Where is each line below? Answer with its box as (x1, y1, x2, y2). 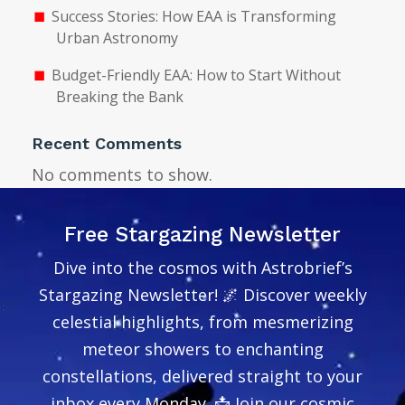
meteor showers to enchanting (81, 338, 324, 361)
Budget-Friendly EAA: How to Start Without (51, 65, 341, 86)
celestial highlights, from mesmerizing (52, 311, 353, 334)
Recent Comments (32, 134, 182, 154)
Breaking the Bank (56, 87, 184, 108)
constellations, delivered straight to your (42, 365, 363, 388)
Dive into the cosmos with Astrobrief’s (52, 257, 353, 279)
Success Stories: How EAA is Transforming (51, 6, 336, 27)
